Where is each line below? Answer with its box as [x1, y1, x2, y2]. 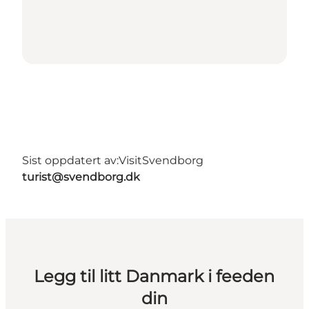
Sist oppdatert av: [22, 154, 119, 168]
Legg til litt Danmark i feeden [34, 266, 275, 287]
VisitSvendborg [119, 154, 203, 168]
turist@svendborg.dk [22, 170, 140, 184]
